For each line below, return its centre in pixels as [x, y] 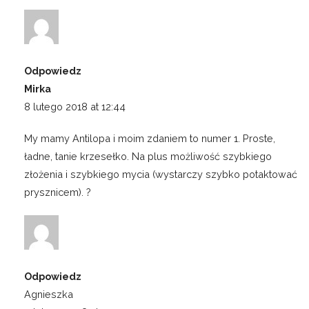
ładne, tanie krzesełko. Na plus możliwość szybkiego [148, 157]
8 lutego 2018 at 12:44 [75, 107]
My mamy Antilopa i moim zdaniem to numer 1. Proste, [150, 139]
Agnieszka [49, 295]
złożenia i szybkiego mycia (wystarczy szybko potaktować [161, 175]
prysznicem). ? [58, 192]
